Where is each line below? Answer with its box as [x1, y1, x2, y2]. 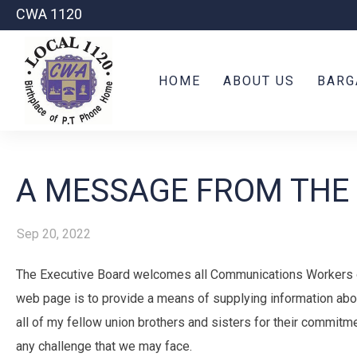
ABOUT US [222, 73, 295, 88]
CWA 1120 [16, 6, 83, 22]
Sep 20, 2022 [17, 226, 91, 241]
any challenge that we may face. [16, 339, 192, 354]
